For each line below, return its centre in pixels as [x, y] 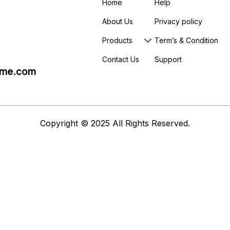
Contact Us [121, 59]
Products [117, 40]
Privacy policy [178, 21]
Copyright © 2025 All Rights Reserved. [115, 123]
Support [168, 59]
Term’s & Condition [186, 40]
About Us [118, 21]
